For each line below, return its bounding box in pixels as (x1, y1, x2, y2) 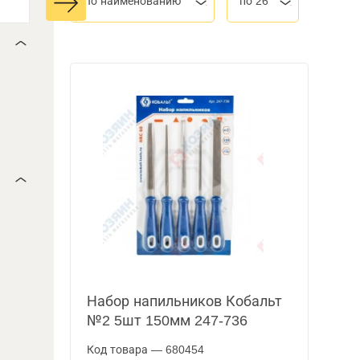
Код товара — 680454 (87, 343, 205, 356)
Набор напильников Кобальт (87, 293, 283, 309)
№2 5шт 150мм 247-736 (87, 313, 248, 329)
